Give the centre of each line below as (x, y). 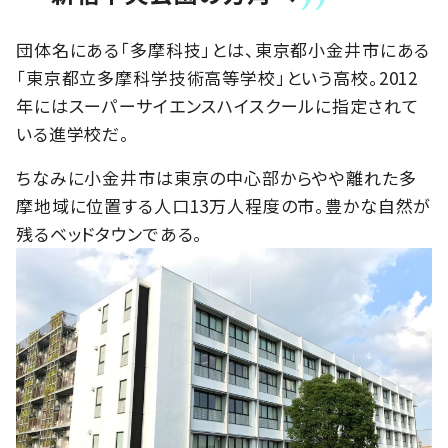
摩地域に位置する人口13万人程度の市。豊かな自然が (224, 206)
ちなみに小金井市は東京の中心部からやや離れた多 (216, 178)
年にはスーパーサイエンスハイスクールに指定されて (217, 106)
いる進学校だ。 (73, 134)
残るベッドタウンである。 (110, 234)
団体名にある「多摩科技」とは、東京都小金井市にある (223, 50)
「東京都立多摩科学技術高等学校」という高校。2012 (217, 78)
